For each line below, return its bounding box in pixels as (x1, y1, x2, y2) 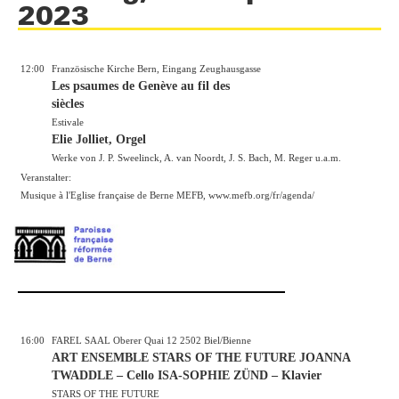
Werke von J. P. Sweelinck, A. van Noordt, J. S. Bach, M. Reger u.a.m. (52, 151, 341, 163)
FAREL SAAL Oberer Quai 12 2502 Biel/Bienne (52, 335, 251, 346)
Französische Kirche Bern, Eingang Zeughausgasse (52, 62, 261, 74)
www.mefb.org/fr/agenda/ (208, 189, 314, 200)
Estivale (52, 116, 84, 127)
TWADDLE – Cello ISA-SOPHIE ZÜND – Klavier (52, 369, 322, 383)
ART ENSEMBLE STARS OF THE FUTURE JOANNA (52, 351, 350, 365)
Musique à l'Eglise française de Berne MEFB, (20, 189, 208, 200)
